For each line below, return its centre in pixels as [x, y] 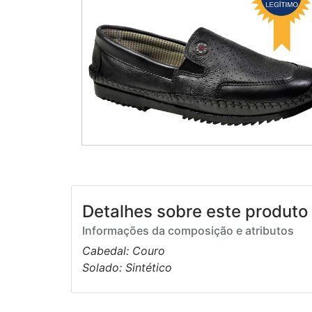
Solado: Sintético [127, 268]
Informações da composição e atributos [188, 231]
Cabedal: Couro [124, 251]
